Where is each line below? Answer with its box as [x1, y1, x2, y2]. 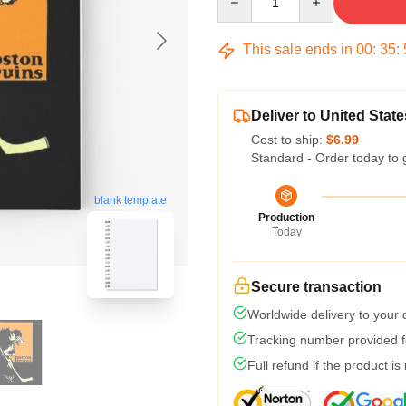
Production [258, 211, 314, 224]
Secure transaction [251, 279, 382, 295]
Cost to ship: [251, 132, 326, 147]
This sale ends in [239, 42, 356, 57]
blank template [94, 194, 167, 208]
